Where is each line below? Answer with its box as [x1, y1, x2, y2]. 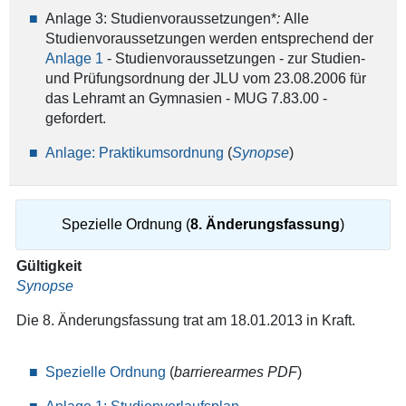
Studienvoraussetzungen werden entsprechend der [44, 31, 373, 46]
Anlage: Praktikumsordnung [44, 145, 224, 160]
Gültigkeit [15, 258, 346, 275]
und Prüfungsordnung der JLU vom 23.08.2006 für [44, 71, 366, 86]
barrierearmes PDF [173, 364, 297, 380]
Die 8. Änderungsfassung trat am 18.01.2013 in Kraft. [15, 313, 355, 329]
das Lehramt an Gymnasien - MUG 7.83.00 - [44, 91, 327, 106]
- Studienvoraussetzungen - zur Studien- [102, 51, 365, 66]
